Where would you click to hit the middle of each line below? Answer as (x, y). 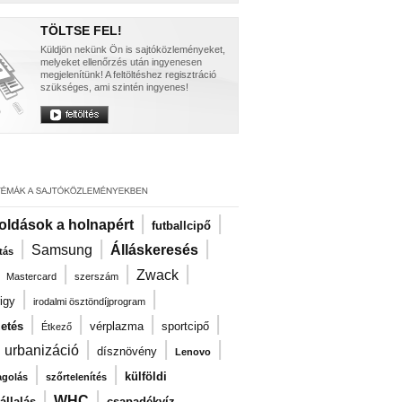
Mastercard (31, 276)
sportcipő (185, 326)
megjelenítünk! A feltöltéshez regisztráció (128, 74)
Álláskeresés (154, 250)
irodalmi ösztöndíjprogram (89, 301)
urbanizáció (42, 350)
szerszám (96, 276)
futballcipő (181, 226)
